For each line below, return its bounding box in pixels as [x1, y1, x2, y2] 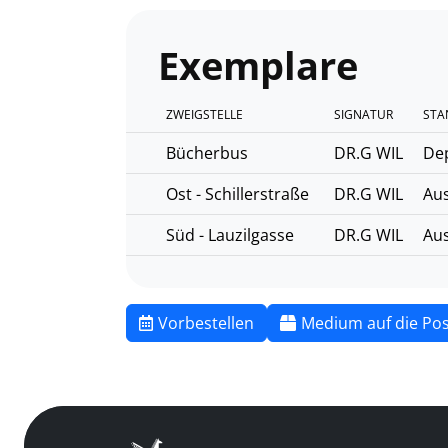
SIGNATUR [334, 106, 393, 124]
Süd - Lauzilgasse [166, 224, 294, 247]
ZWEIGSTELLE [166, 106, 243, 124]
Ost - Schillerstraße [166, 183, 309, 206]
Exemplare [158, 39, 358, 92]
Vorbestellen [158, 312, 254, 335]
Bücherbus [166, 142, 248, 165]
